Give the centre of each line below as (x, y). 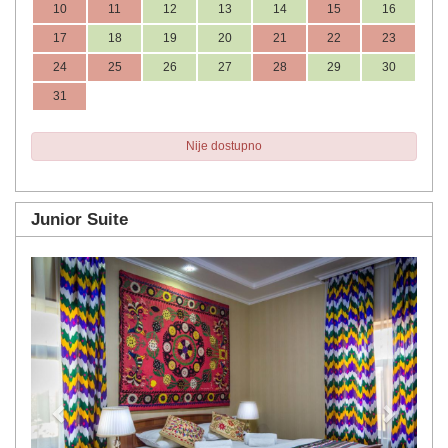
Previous (97, 269)
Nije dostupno (224, 145)
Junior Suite (79, 219)
